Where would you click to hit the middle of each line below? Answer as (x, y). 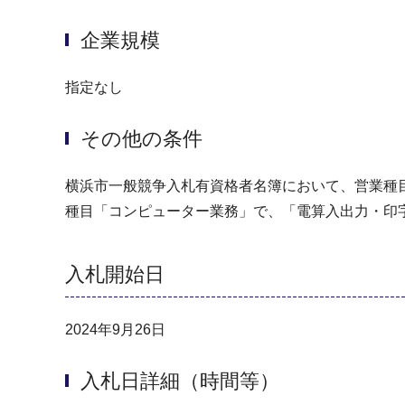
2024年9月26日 (115, 330)
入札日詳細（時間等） (180, 381)
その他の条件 (141, 138)
